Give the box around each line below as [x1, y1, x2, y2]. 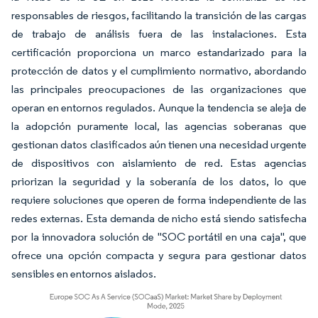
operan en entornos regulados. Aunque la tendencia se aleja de [11, 100, 307, 114]
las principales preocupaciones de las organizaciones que [11, 82, 307, 96]
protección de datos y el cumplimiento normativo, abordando [11, 63, 307, 77]
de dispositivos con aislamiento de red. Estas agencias [11, 155, 307, 170]
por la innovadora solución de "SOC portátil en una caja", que [11, 229, 307, 243]
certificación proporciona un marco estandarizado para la [11, 45, 307, 59]
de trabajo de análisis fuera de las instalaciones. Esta [11, 26, 307, 40]
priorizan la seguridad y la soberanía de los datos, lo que [11, 174, 307, 188]
